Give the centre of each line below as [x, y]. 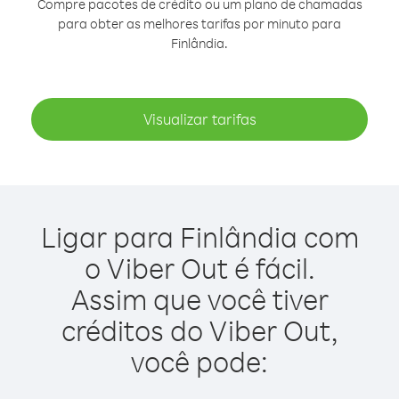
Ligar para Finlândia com [199, 236]
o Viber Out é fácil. [199, 268]
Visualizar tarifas [199, 119]
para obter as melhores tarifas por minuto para [199, 24]
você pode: [199, 361]
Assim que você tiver [199, 299]
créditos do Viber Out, [199, 330]
